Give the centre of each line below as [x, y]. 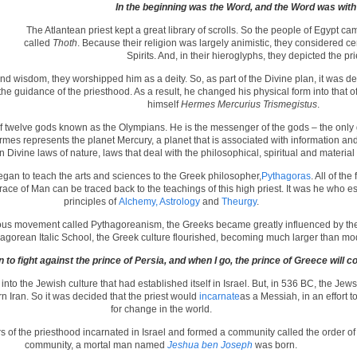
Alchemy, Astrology [159, 202]
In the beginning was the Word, [185, 7]
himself [164, 104]
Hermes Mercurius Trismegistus [249, 104]
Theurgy [239, 202]
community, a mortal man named [96, 345]
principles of [91, 202]
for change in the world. [161, 309]
